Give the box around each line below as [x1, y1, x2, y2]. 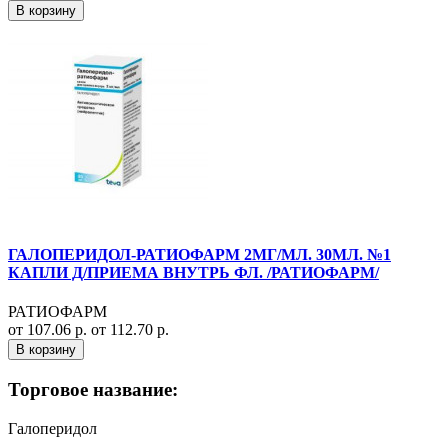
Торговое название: [8, 378, 178, 400]
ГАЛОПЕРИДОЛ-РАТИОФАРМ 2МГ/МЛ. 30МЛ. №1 [8, 245, 391, 263]
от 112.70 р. [91, 321, 169, 339]
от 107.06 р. [8, 321, 91, 339]
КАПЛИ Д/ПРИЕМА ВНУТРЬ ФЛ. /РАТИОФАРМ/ [8, 263, 379, 281]
